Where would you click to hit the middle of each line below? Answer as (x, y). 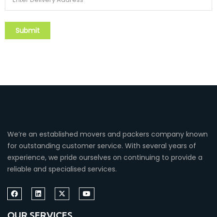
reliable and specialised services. (62, 169)
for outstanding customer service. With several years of (102, 146)
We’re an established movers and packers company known (108, 134)
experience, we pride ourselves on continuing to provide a (105, 157)
